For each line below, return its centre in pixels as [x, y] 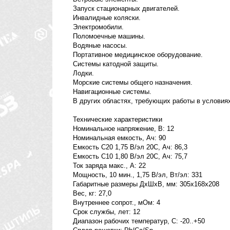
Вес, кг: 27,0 [92, 194]
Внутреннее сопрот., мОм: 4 [117, 203]
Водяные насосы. [100, 46]
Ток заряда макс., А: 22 [109, 166]
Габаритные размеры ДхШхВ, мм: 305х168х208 [146, 184]
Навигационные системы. [112, 92]
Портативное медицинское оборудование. [138, 55]
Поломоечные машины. [109, 36]
